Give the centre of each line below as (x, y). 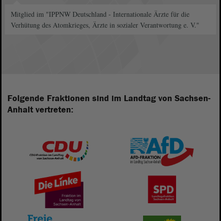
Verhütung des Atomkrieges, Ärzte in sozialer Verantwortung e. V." (105, 25)
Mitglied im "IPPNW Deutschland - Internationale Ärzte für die (100, 14)
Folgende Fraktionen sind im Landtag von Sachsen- (109, 99)
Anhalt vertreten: (40, 110)
